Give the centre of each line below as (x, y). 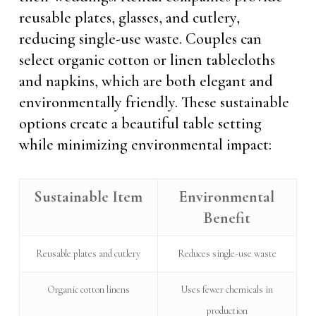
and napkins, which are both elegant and (146, 81)
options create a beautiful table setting (140, 123)
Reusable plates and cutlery (89, 254)
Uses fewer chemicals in (227, 290)
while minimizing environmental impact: (145, 145)
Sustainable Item (89, 197)
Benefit (227, 218)
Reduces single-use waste (227, 254)
